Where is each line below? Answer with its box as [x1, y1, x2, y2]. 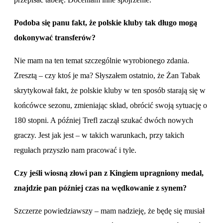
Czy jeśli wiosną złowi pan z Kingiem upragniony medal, [14, 168, 204, 177]
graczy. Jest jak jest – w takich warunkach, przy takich [14, 130, 184, 139]
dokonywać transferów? [14, 33, 96, 42]
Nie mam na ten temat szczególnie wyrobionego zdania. [14, 56, 189, 65]
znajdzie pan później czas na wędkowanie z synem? [14, 183, 187, 192]
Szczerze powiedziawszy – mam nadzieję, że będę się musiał [14, 206, 205, 215]
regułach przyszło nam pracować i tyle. [14, 145, 138, 154]
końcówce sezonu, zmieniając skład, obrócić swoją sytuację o [14, 101, 207, 110]
